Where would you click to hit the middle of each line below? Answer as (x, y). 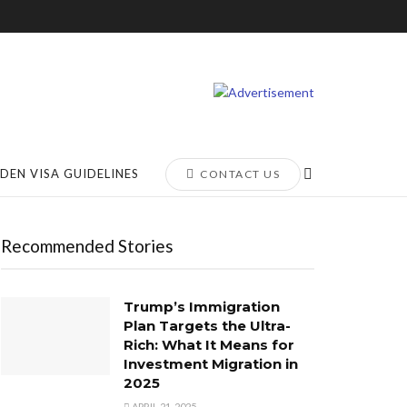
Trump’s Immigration (202, 307)
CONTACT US (238, 174)
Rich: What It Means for (209, 345)
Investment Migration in (211, 364)
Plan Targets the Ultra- (207, 326)
